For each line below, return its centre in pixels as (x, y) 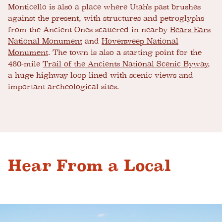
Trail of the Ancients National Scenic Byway (125, 64)
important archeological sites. (63, 87)
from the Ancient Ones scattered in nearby (89, 30)
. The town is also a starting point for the (125, 53)
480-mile (25, 64)
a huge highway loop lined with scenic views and (101, 76)
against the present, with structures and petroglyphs (106, 19)
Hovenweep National (140, 41)
